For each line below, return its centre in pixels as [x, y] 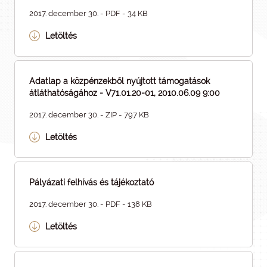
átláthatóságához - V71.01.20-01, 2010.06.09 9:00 [125, 93]
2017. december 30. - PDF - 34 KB [89, 13]
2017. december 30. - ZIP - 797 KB [89, 115]
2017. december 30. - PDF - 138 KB [91, 204]
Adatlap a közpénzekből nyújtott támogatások [119, 81]
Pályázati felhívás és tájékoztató [91, 182]
